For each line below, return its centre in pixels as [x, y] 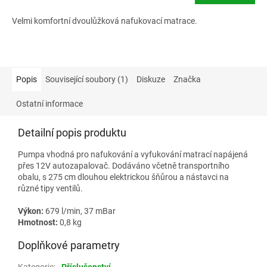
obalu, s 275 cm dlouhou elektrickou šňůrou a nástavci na [123, 177]
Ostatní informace [49, 104]
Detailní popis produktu [72, 133]
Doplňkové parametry [69, 245]
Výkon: [31, 211]
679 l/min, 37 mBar [80, 211]
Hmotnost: [38, 222]
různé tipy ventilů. [51, 188]
